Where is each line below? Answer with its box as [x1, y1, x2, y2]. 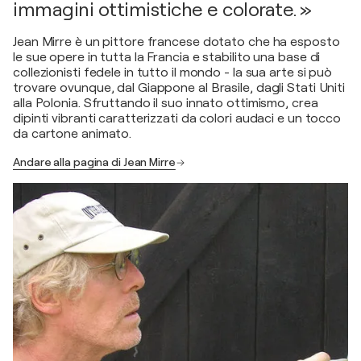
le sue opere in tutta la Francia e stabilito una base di [13, 50, 321, 65]
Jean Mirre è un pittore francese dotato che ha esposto [13, 35, 340, 50]
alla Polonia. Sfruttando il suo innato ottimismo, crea [13, 96, 318, 111]
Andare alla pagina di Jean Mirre [13, 156, 176, 169]
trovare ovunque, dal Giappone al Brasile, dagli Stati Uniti [13, 81, 346, 96]
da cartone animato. [13, 127, 132, 142]
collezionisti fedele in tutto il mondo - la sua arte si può [13, 65, 333, 81]
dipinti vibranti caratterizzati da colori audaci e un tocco [13, 111, 342, 127]
